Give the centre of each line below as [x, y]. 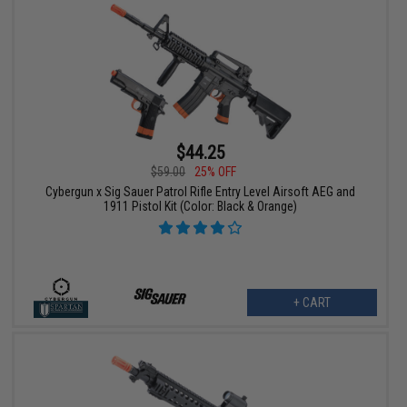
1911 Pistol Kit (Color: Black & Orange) [201, 207]
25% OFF [216, 172]
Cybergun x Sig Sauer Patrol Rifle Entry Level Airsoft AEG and [201, 192]
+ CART [312, 303]
